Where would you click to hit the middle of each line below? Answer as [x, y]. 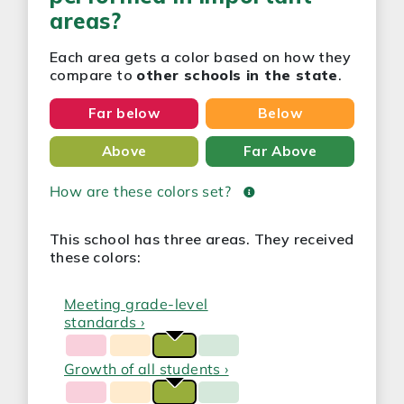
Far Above [280, 151]
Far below [124, 114]
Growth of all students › [147, 369]
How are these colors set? [142, 191]
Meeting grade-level [136, 304]
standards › [105, 322]
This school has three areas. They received [202, 239]
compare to [93, 74]
